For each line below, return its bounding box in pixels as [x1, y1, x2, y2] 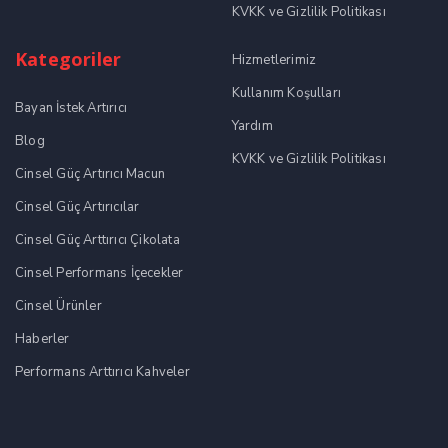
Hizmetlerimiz [231, 50, 317, 69]
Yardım [231, 116, 273, 135]
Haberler [15, 329, 70, 348]
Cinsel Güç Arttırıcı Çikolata [15, 230, 180, 249]
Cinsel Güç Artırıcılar [15, 197, 140, 216]
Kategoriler [15, 46, 122, 71]
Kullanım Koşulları [231, 83, 342, 102]
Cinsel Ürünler [15, 296, 102, 315]
